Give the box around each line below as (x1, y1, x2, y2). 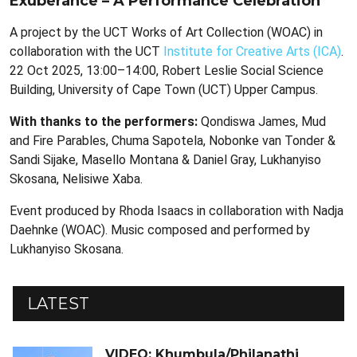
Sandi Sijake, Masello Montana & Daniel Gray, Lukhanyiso (10, 151, 321, 167)
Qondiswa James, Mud (201, 113, 326, 129)
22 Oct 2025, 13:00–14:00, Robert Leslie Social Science (10, 62, 324, 78)
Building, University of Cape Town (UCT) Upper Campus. (10, 81, 318, 97)
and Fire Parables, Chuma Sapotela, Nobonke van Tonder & (10, 132, 335, 148)
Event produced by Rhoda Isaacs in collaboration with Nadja (10, 202, 343, 218)
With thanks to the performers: (10, 113, 201, 129)
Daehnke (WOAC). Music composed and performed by (10, 222, 310, 237)
